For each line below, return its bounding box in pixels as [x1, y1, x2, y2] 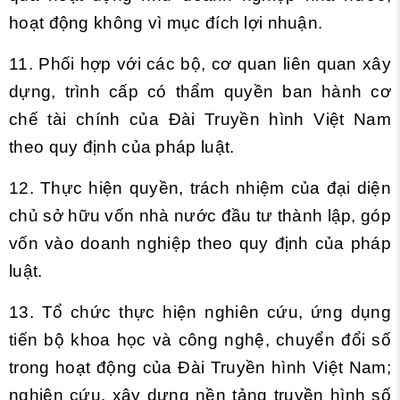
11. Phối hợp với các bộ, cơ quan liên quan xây [9, 54, 391, 73]
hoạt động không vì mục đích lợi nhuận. [9, 13, 323, 32]
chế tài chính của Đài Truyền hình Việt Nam [9, 110, 391, 129]
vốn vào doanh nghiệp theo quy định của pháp [9, 234, 391, 253]
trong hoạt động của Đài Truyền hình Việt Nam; [9, 358, 391, 377]
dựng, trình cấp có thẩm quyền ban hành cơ [9, 82, 391, 101]
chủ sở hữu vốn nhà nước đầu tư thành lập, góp [9, 206, 391, 225]
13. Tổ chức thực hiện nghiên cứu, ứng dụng [9, 303, 391, 321]
